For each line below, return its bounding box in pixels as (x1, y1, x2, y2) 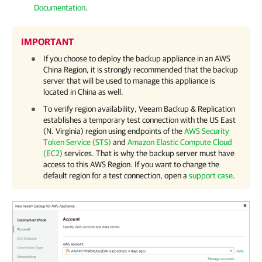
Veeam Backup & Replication (139, 104, 235, 113)
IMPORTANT (21, 36, 74, 47)
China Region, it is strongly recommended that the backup (43, 65, 238, 74)
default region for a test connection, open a (43, 171, 189, 180)
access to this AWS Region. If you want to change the (43, 160, 219, 169)
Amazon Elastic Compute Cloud (127, 137, 232, 147)
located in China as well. (43, 87, 123, 96)
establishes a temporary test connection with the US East (43, 115, 236, 125)
